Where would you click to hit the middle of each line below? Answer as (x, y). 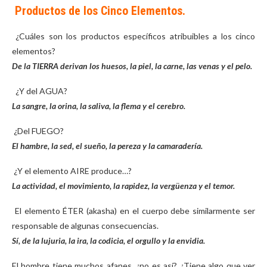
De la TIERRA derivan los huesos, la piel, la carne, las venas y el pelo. (132, 66)
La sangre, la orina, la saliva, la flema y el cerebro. (99, 106)
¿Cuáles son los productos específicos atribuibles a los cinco (136, 36)
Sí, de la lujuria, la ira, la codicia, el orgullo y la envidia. (108, 240)
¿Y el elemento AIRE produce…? (73, 171)
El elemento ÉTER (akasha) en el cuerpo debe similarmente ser (135, 211)
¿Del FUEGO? (39, 131)
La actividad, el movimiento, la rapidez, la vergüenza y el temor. (123, 186)
